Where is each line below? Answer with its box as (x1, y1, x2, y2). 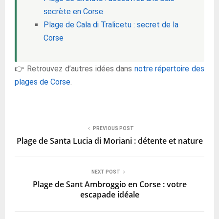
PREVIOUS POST (93, 125, 134, 131)
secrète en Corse (44, 6, 103, 16)
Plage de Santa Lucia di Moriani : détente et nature (16, 135, 203, 146)
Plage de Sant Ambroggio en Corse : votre (32, 178, 187, 190)
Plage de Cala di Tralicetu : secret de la (44, 20, 178, 29)
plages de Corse (15, 77, 70, 87)
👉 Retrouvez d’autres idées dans (15, 64, 134, 73)
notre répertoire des (134, 64, 204, 73)
